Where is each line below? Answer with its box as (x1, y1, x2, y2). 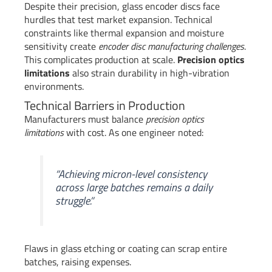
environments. (24, 79, 84, 94)
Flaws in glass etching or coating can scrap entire (24, 241, 227, 256)
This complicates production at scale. (24, 52, 177, 67)
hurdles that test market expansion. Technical (24, 12, 212, 27)
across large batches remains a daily (55, 178, 213, 195)
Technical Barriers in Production (24, 96, 185, 115)
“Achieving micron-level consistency (55, 165, 208, 182)
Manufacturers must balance (24, 112, 146, 127)
